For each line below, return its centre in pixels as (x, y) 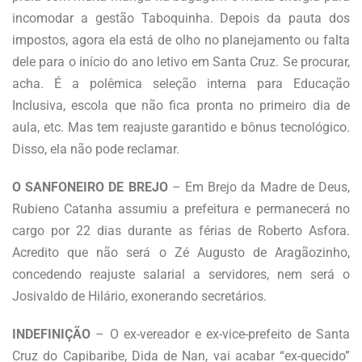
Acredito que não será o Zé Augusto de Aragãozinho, (181, 252)
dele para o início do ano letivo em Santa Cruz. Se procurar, (181, 61)
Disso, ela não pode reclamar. (96, 149)
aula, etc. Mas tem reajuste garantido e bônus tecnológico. (181, 127)
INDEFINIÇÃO (54, 334)
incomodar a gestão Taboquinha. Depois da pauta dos (181, 18)
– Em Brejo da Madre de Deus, (259, 187)
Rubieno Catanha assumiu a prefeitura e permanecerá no (181, 208)
